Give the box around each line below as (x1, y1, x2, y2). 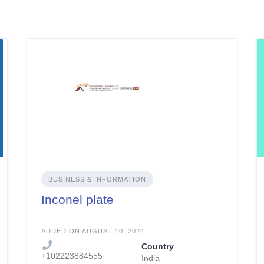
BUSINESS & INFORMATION (48, 176, 146, 183)
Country (141, 242, 174, 252)
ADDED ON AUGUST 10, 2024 (41, 227, 144, 235)
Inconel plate (41, 193, 114, 207)
